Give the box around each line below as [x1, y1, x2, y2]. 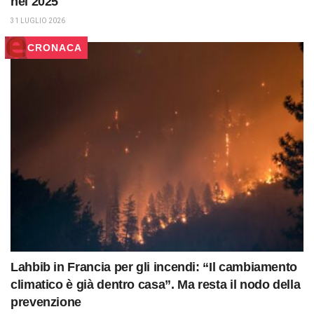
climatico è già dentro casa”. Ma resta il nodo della [11, 278, 301, 292]
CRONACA [27, 42, 82, 54]
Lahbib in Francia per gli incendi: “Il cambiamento [11, 260, 298, 275]
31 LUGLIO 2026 [11, 17, 65, 25]
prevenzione [11, 295, 82, 310]
